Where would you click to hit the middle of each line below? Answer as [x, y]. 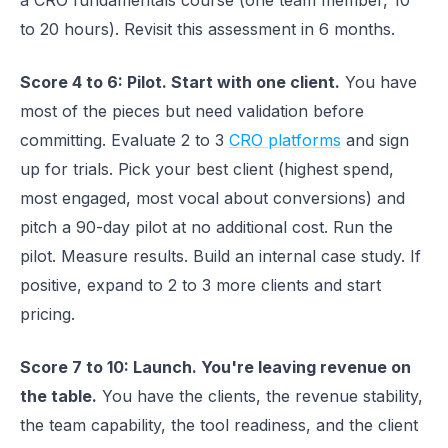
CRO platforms [285, 140]
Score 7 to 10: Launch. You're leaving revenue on [215, 367]
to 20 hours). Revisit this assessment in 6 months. [207, 29]
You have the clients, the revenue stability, [260, 396]
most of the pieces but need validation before [192, 111]
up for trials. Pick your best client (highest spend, [207, 169]
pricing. [47, 314]
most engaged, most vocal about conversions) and [212, 198]
